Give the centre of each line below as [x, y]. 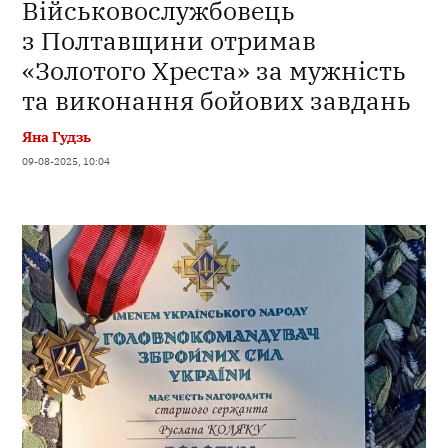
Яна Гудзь [57, 136]
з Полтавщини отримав [169, 40]
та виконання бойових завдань [217, 100]
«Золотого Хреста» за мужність [214, 70]
